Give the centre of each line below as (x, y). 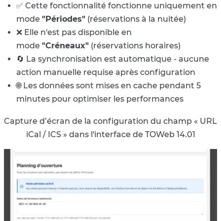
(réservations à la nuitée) (136, 19)
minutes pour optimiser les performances (100, 99)
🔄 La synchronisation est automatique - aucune (113, 59)
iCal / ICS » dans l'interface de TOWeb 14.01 (110, 134)
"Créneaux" (65, 45)
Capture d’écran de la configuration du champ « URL (110, 121)
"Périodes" (64, 19)
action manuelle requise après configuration (106, 72)
